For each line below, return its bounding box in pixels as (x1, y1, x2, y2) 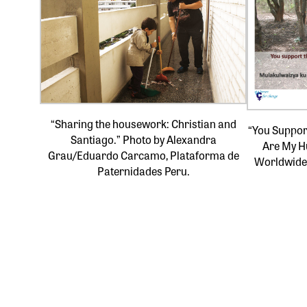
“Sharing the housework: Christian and (50, 115, 236, 132)
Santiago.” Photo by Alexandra (70, 131, 217, 147)
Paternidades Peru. (97, 162, 190, 179)
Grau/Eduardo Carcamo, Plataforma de (47, 147, 239, 163)
